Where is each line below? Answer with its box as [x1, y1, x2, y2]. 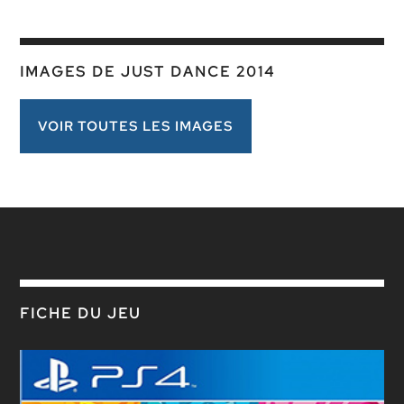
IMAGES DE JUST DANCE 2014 [20, 62, 276, 81]
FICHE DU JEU [20, 304, 142, 323]
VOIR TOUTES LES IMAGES [38, 117, 234, 135]
